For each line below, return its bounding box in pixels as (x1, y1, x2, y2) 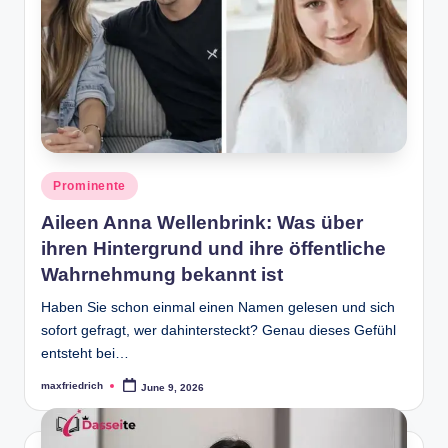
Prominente (53, 178, 127, 193)
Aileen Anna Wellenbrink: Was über (41, 212, 363, 234)
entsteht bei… (41, 346, 129, 362)
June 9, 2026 (141, 381, 205, 393)
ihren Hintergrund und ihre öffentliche (41, 238, 386, 260)
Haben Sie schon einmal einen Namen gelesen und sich (41, 300, 395, 316)
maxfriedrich (41, 380, 103, 392)
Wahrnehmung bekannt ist (41, 264, 283, 286)
